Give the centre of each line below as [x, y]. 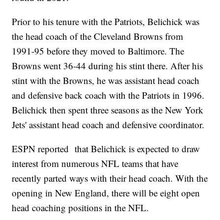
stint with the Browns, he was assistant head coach [106, 80]
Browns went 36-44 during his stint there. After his [108, 65]
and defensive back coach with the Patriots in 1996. [108, 95]
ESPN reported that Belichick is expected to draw [106, 148]
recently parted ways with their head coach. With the [110, 178]
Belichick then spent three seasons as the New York [108, 110]
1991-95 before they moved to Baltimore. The [98, 51]
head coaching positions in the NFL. [81, 207]
